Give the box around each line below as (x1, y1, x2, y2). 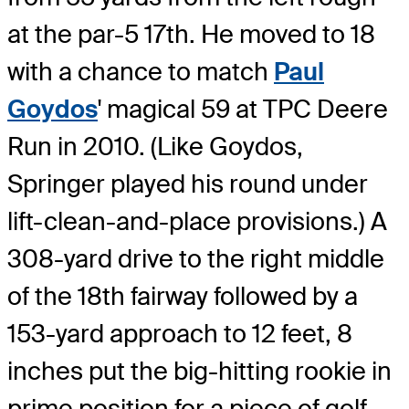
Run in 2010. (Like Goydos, (7, 131, 303, 163)
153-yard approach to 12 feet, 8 (7, 318, 352, 351)
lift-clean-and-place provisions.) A (7, 205, 387, 238)
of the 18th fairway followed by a (7, 280, 358, 313)
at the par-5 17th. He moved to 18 (7, 18, 375, 51)
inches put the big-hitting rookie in (7, 355, 392, 388)
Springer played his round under (7, 168, 368, 201)
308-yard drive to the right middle (7, 243, 384, 276)
